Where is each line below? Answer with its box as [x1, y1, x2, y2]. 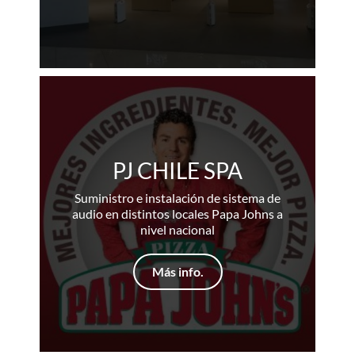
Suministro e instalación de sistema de [74, 189, 281, 205]
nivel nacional [140, 221, 215, 237]
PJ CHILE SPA [113, 156, 242, 184]
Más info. [151, 263, 204, 279]
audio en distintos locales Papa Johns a [72, 205, 283, 221]
